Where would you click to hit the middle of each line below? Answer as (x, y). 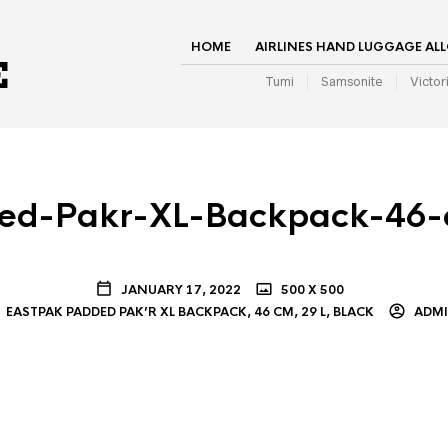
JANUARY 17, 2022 (180, 290)
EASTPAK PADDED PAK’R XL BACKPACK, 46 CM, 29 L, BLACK (189, 312)
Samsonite (352, 81)
